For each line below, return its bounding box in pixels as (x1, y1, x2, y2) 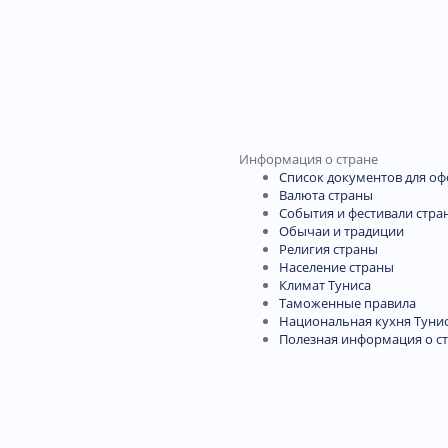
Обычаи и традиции (279, 222, 404, 241)
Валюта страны (279, 186, 373, 205)
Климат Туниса (279, 276, 371, 295)
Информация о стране (239, 150, 378, 169)
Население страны (279, 258, 394, 277)
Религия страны (279, 240, 378, 259)
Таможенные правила (279, 294, 416, 313)
